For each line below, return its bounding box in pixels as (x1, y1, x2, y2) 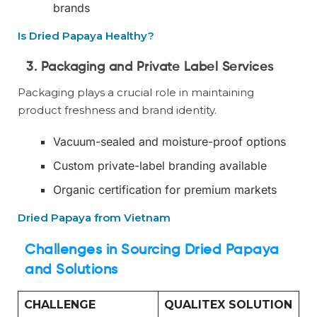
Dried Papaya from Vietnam (18, 211, 171, 225)
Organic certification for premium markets (53, 183, 277, 197)
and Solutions (25, 263, 118, 278)
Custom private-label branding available (53, 158, 267, 173)
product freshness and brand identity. (18, 103, 217, 117)
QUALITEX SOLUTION (164, 298, 292, 312)
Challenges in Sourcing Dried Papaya (25, 243, 279, 258)
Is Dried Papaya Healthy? (18, 29, 154, 43)
